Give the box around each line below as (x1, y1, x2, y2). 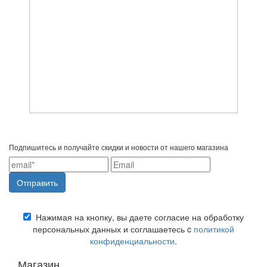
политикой (194, 223, 234, 235)
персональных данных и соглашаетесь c (33, 223, 194, 235)
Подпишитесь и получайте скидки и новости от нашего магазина (9, 142, 228, 152)
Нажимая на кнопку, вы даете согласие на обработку (31, 211, 244, 223)
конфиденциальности (90, 235, 175, 247)
